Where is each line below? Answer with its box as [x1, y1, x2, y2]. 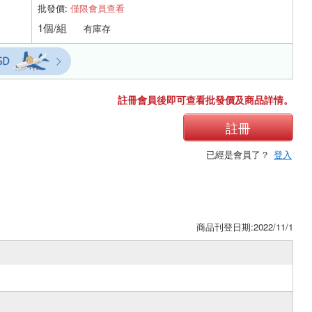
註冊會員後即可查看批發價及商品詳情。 [118, 92, 293, 107]
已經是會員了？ [206, 147, 272, 161]
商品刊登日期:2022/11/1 [196, 219, 293, 233]
